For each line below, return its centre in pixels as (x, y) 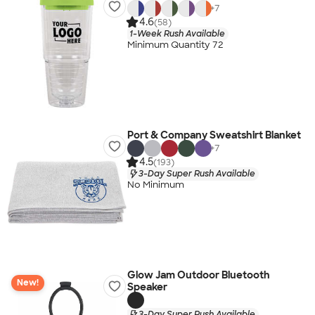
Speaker (147, 287)
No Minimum (155, 185)
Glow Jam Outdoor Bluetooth (198, 275)
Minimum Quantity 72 (175, 45)
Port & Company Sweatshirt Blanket (214, 135)
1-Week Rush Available (177, 33)
